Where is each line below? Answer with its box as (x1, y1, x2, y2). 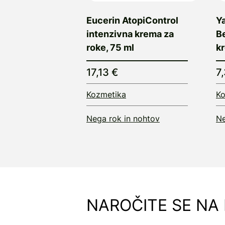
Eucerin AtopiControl (86, 15, 178, 26)
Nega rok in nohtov (86, 113, 160, 124)
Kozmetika (86, 89, 126, 99)
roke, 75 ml (86, 42, 134, 53)
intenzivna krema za (86, 28, 174, 39)
